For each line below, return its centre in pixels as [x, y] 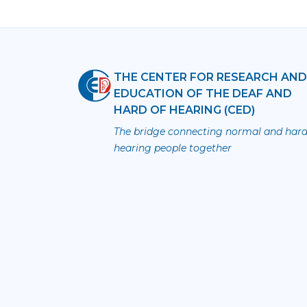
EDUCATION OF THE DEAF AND [203, 94]
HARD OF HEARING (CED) [185, 110]
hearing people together [173, 148]
